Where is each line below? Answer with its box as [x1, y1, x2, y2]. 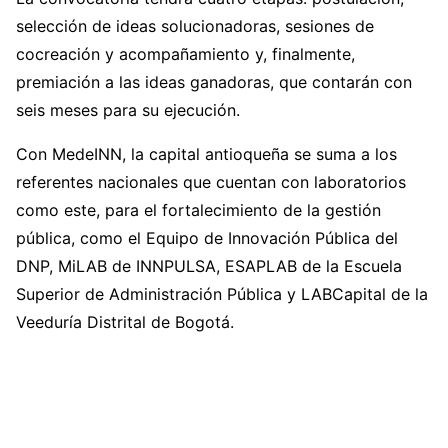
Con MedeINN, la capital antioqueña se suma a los [16, 144, 397, 165]
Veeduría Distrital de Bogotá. [16, 312, 234, 333]
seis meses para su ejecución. [16, 100, 240, 121]
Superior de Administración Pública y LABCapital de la [16, 284, 428, 305]
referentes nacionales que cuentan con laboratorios [16, 172, 406, 193]
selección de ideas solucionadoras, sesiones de [16, 16, 374, 37]
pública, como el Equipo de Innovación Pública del [16, 228, 398, 249]
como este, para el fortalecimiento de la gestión [16, 200, 381, 221]
